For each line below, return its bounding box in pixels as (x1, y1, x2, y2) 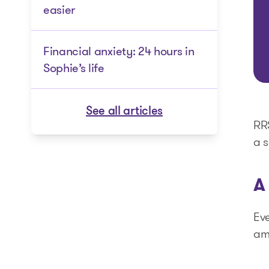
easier (43, 1, 76, 18)
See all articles (86, 106, 163, 118)
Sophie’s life (43, 59, 104, 76)
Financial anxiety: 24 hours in (43, 43, 195, 59)
